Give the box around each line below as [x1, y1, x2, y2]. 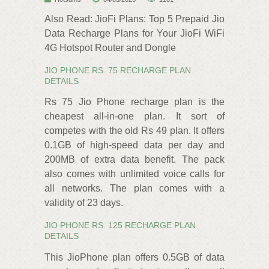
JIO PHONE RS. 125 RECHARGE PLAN [44, 220, 196, 231]
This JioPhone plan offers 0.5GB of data [44, 252, 225, 262]
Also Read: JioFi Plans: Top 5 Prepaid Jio [44, 14, 225, 24]
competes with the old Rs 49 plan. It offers [44, 125, 225, 136]
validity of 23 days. [44, 198, 123, 208]
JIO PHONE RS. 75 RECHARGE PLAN [44, 65, 191, 75]
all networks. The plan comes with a [44, 183, 225, 194]
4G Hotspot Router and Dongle [44, 43, 176, 53]
